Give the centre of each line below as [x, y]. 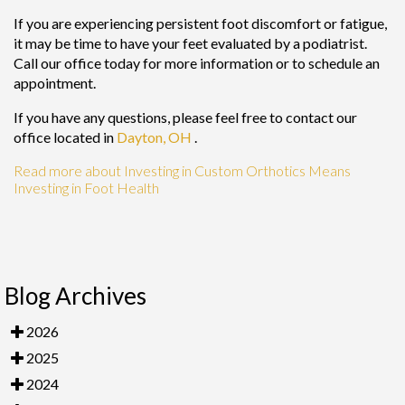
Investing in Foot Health [86, 187]
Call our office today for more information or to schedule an [197, 62]
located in [84, 137]
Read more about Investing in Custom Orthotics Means [182, 170]
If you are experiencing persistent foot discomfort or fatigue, [200, 23]
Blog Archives [75, 295]
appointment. [55, 82]
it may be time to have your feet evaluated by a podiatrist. [190, 42]
